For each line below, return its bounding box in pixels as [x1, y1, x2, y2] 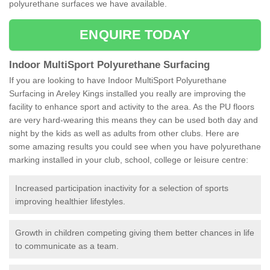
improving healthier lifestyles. [15, 196, 125, 207]
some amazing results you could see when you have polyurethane [9, 142, 261, 152]
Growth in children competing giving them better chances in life [15, 228, 254, 238]
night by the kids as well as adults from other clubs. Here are [9, 128, 239, 139]
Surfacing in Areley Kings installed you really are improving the [9, 89, 246, 99]
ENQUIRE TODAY [80, 27, 190, 43]
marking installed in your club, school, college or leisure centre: [9, 155, 248, 165]
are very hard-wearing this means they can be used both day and [9, 115, 258, 125]
